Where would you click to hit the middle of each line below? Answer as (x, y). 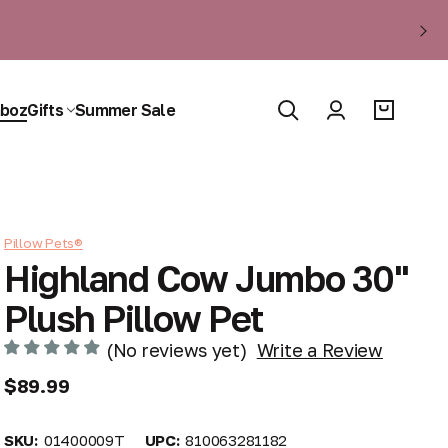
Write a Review (319, 349)
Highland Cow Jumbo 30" (206, 278)
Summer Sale (125, 110)
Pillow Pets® (43, 243)
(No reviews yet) (176, 349)
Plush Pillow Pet (133, 318)
